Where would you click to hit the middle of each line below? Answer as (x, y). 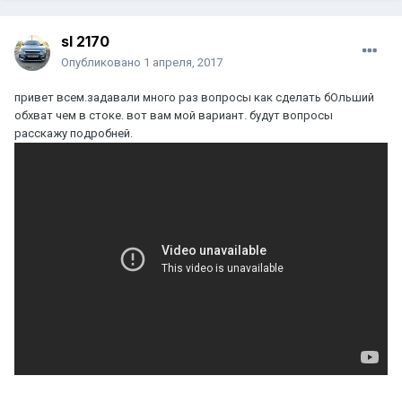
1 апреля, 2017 (183, 63)
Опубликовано (102, 63)
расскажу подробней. (74, 134)
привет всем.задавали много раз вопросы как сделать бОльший (194, 98)
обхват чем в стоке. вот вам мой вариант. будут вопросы (174, 116)
